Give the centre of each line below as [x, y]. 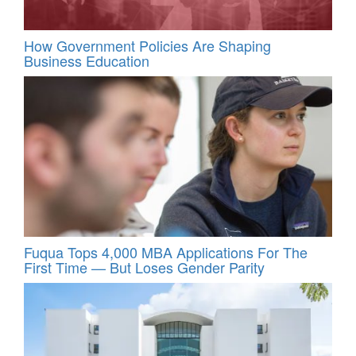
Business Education [87, 60]
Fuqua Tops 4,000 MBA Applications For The [166, 252]
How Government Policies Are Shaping [147, 45]
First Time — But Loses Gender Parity [144, 267]
